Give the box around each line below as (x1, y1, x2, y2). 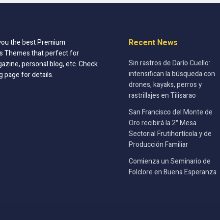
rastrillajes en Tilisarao (128, 90, 196, 101)
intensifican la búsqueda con (128, 68, 215, 79)
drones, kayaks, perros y (128, 79, 202, 90)
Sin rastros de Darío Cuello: (128, 57, 210, 68)
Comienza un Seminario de (128, 156, 211, 166)
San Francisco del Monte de (128, 107, 213, 117)
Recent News (128, 36, 178, 49)
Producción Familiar (128, 139, 188, 150)
